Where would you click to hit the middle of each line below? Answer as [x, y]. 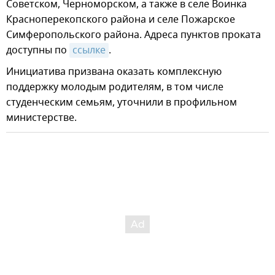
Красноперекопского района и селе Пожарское [121, 20]
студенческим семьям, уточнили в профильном [122, 103]
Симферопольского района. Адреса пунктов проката [134, 35]
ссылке [89, 51]
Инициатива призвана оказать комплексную [114, 72]
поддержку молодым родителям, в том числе [115, 87]
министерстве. [41, 118]
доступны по [38, 51]
